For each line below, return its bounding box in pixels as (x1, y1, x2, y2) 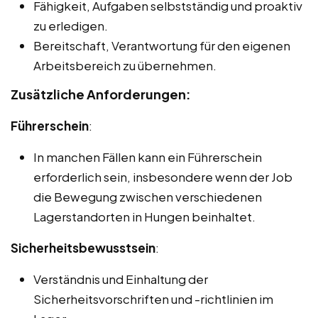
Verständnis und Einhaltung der (33, 270, 208, 287)
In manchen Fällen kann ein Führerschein (33, 148, 262, 165)
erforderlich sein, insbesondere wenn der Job (33, 168, 292, 185)
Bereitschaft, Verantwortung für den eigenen (33, 37, 290, 53)
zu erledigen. (33, 17, 108, 33)
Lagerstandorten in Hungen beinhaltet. (33, 208, 256, 224)
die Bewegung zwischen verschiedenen (33, 188, 262, 204)
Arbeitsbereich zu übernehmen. (33, 57, 216, 73)
